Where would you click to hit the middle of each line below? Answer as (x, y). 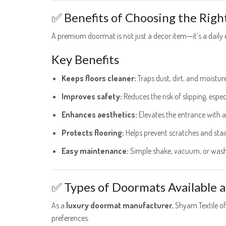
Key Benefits (85, 59)
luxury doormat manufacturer (119, 205)
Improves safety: (92, 97)
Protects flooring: (93, 133)
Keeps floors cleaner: (99, 78)
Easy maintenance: (95, 151)
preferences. (70, 218)
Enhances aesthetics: (99, 115)
